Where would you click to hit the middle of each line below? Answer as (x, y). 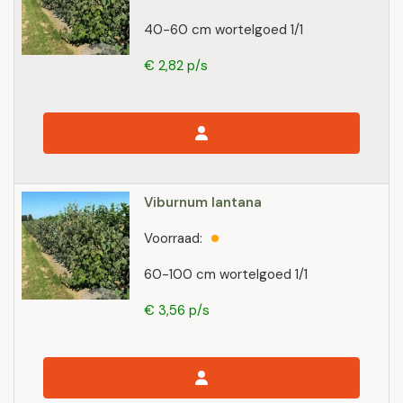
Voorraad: (173, 238)
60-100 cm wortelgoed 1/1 (226, 274)
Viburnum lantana (203, 202)
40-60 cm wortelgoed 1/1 (224, 30)
